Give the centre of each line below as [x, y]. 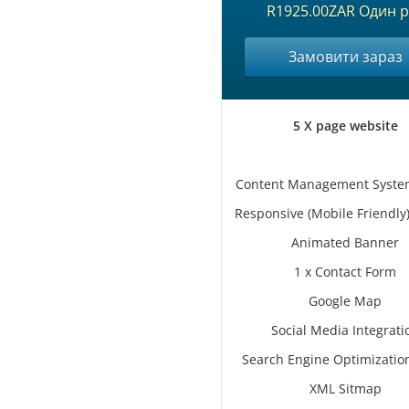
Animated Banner [345, 242]
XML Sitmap [345, 388]
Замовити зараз [345, 57]
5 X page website [345, 126]
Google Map [345, 301]
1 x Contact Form [345, 272]
